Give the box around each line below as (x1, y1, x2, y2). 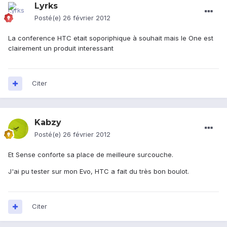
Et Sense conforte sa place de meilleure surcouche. (8, 150, 173, 159)
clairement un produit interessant (8, 44, 113, 53)
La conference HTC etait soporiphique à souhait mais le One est (8, 34, 213, 43)
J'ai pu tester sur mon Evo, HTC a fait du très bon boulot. (8, 167, 189, 176)
